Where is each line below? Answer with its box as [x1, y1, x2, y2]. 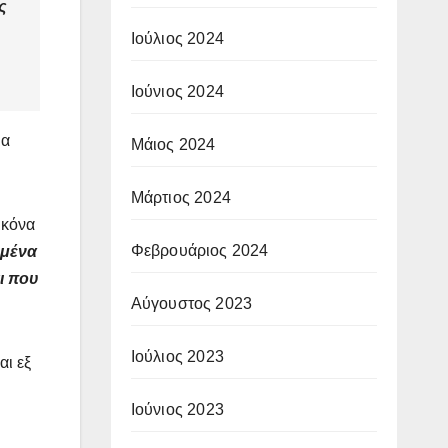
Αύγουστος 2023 [130, 294, 253, 312]
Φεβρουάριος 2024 [130, 241, 269, 259]
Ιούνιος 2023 [130, 400, 224, 418]
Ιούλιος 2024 [130, 29, 224, 47]
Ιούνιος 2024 [130, 82, 224, 100]
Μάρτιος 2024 [130, 188, 231, 206]
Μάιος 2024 [130, 135, 216, 153]
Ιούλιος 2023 [130, 347, 224, 365]
